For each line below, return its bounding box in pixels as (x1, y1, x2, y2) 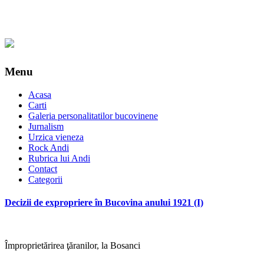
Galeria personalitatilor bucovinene (28, 110, 158, 121)
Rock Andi (28, 142, 69, 153)
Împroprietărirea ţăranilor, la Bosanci (5, 240, 140, 251)
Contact (28, 163, 57, 174)
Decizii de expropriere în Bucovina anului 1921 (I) (5, 197, 203, 207)
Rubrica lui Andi (28, 153, 90, 163)
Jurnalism (28, 121, 64, 131)
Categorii (28, 174, 62, 184)
